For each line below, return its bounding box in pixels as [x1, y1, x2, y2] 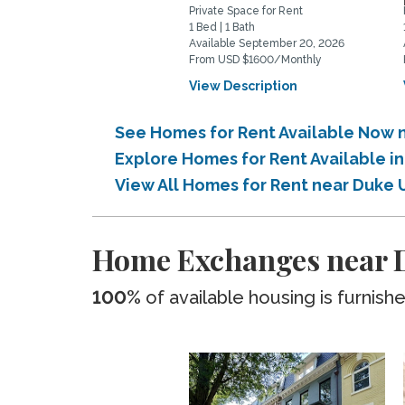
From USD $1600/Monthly [189, 53, 323, 66]
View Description [189, 79, 298, 93]
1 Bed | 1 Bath [189, 21, 256, 33]
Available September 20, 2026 [189, 37, 345, 50]
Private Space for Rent [189, 5, 304, 17]
